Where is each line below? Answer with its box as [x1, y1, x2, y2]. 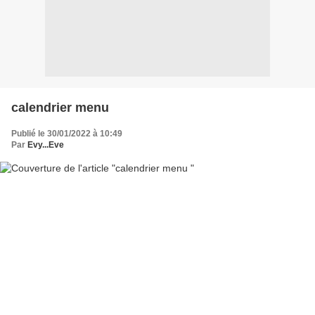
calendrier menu [11, 100, 109, 115]
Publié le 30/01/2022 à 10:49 [11, 128, 122, 139]
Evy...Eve [27, 139, 64, 150]
